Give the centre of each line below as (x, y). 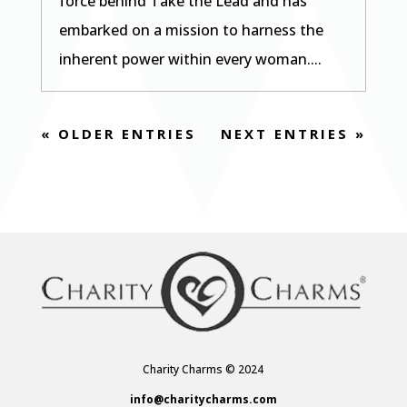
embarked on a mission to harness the (191, 30)
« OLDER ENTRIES (118, 133)
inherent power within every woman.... (190, 59)
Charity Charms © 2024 (203, 370)
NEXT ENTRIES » (294, 133)
